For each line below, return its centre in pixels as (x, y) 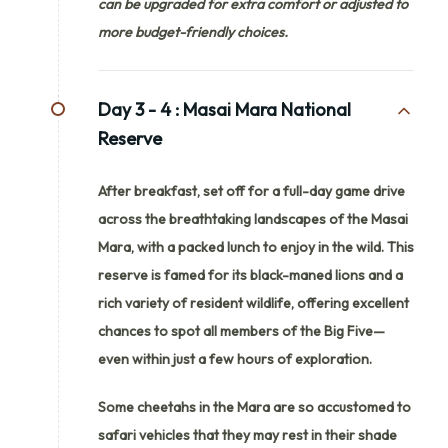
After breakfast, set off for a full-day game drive (251, 190)
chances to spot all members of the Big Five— (241, 330)
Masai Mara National (267, 109)
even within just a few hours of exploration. (235, 358)
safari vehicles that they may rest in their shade (247, 434)
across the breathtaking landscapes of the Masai (253, 218)
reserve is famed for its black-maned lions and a (250, 274)
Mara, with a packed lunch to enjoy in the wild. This (256, 246)
